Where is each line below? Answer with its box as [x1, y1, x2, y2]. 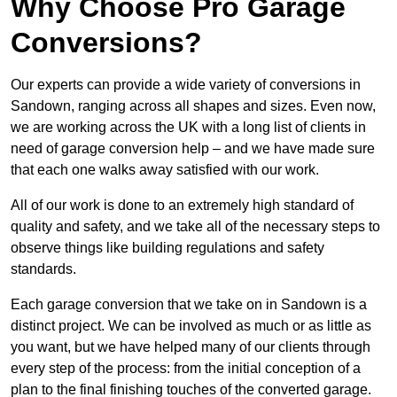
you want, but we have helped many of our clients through [11, 339, 370, 354]
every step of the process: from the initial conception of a [11, 360, 361, 376]
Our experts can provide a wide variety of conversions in [11, 76, 361, 92]
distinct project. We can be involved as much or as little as [11, 317, 371, 333]
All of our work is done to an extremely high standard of [11, 197, 354, 213]
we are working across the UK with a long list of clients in [11, 119, 366, 135]
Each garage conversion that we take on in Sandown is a [11, 296, 367, 312]
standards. [11, 261, 76, 276]
